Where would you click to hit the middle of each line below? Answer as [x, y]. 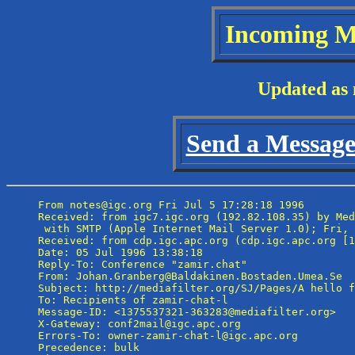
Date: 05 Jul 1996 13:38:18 [120, 252]
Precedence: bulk [89, 347]
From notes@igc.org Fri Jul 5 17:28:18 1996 [171, 204]
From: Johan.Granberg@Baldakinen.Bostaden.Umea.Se [190, 276]
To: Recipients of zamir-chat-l [136, 300]
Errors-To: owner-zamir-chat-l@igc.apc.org [168, 335]
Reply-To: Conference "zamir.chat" [146, 264]
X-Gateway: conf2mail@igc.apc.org [139, 323]
